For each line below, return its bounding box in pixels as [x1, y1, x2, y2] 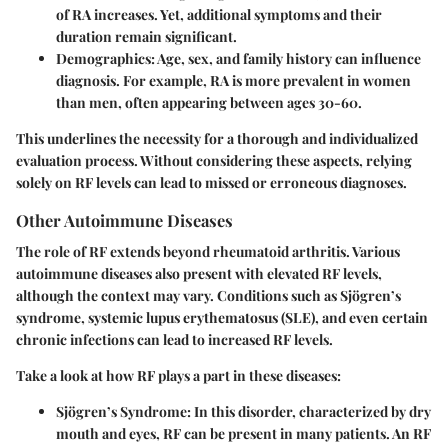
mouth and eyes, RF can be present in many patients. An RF [56, 424, 431, 444]
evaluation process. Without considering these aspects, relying [16, 150, 412, 170]
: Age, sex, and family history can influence [151, 48, 421, 68]
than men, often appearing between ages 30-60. [56, 92, 362, 112]
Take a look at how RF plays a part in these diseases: [16, 366, 341, 386]
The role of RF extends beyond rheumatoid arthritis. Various [16, 242, 400, 262]
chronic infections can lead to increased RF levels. [16, 330, 333, 350]
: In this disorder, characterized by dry [187, 402, 431, 422]
